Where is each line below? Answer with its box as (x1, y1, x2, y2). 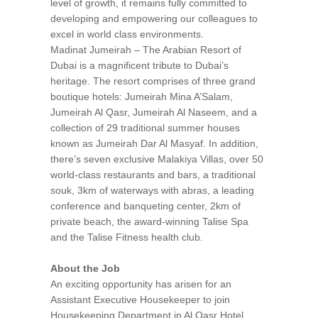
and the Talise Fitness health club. (50, 231, 203, 243)
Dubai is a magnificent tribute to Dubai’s (50, 60, 229, 72)
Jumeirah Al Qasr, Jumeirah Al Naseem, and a (50, 106, 257, 119)
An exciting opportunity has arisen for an (50, 278, 231, 290)
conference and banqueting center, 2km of (50, 200, 241, 212)
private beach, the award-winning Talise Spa (50, 216, 248, 228)
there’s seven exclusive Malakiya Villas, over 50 (50, 153, 263, 165)
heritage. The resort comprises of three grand (50, 75, 256, 87)
